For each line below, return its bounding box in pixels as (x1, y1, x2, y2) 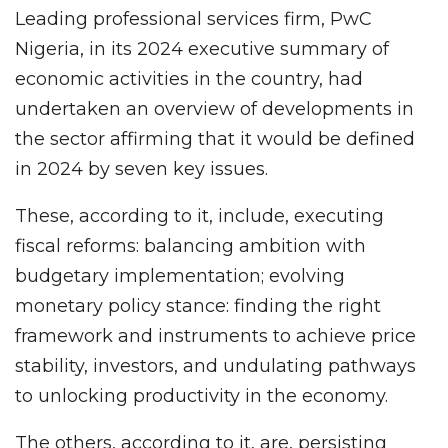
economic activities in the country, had (15, 68, 363, 91)
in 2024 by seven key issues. (15, 158, 268, 181)
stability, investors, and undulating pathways (15, 355, 416, 378)
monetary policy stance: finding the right (15, 295, 381, 318)
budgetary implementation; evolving (15, 265, 345, 288)
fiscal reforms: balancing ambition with (15, 235, 366, 258)
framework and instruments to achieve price (15, 325, 416, 348)
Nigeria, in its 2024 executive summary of (15, 38, 389, 61)
